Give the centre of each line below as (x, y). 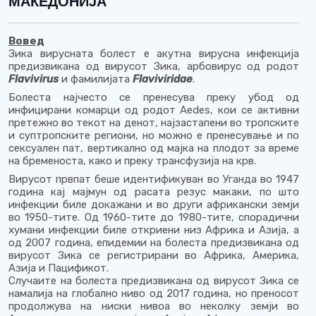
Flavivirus (34, 79)
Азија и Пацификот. (59, 268)
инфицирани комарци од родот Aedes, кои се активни (154, 110)
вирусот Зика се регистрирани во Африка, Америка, (154, 255)
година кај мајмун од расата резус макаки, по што (154, 192)
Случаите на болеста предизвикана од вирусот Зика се (154, 281)
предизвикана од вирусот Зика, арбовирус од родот (154, 66)
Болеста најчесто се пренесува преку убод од (154, 97)
